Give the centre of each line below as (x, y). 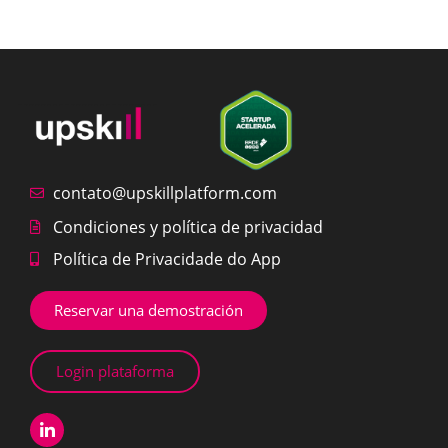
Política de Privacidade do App (166, 259)
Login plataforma (115, 371)
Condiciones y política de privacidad (187, 227)
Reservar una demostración (148, 310)
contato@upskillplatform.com (164, 193)
